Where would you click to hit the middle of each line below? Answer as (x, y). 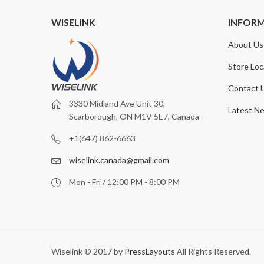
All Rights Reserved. (213, 252)
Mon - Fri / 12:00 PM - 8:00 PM (124, 182)
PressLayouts (150, 252)
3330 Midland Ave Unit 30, (117, 104)
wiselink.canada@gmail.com (119, 160)
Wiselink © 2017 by (88, 252)
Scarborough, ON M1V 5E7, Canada (134, 117)
